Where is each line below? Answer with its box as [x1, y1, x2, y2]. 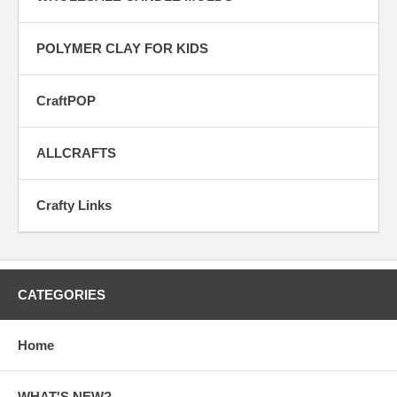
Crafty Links [36, 197, 112, 213]
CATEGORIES [18, 286, 105, 302]
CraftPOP [36, 92, 96, 108]
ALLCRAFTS [36, 144, 116, 160]
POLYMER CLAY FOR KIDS [36, 40, 208, 56]
